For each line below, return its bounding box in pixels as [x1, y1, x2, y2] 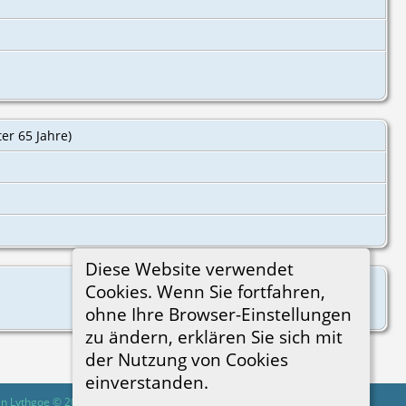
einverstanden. [84, 370, 208, 393]
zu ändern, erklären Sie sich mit [84, 324, 343, 348]
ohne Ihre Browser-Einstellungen [84, 302, 352, 325]
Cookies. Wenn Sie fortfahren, [84, 279, 325, 303]
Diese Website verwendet [84, 256, 294, 280]
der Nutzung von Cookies [84, 347, 288, 371]
